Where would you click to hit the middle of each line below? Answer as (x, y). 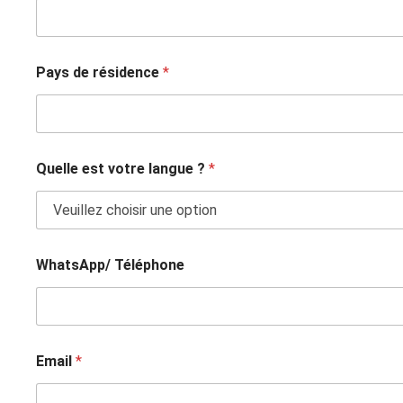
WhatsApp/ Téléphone (111, 265)
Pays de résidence (100, 73)
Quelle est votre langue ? (123, 169)
